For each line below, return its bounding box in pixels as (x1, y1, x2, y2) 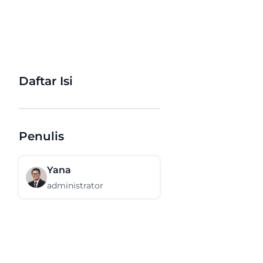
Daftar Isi (19, 74, 73, 88)
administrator (47, 180, 103, 191)
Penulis (19, 129, 64, 143)
